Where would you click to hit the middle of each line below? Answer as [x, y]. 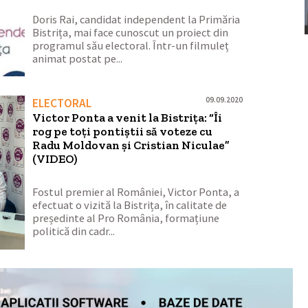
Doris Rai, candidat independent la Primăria [136, 19]
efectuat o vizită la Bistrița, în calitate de [130, 206]
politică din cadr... [74, 232]
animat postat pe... [78, 58]
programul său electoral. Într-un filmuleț [131, 45]
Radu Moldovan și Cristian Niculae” [131, 145]
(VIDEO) [55, 158]
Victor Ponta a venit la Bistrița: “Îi [128, 117]
